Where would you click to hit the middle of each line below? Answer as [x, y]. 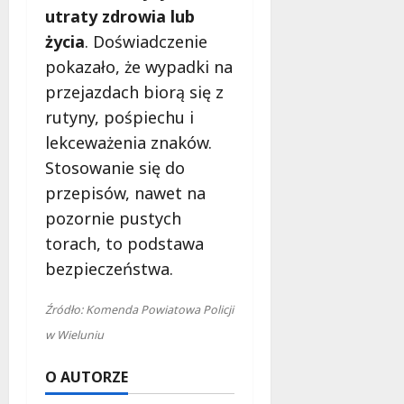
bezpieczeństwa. [109, 268]
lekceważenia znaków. [129, 142]
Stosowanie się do [115, 167]
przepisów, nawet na [125, 193]
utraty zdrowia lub [120, 16]
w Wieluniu [74, 335]
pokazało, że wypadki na [139, 66]
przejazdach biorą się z [134, 92]
